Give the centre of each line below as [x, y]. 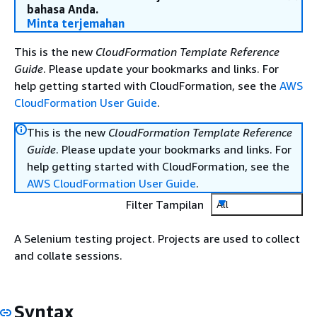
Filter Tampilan [165, 204]
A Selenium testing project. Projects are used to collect [157, 238]
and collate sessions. [68, 255]
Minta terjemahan [76, 23]
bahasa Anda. [63, 9]
